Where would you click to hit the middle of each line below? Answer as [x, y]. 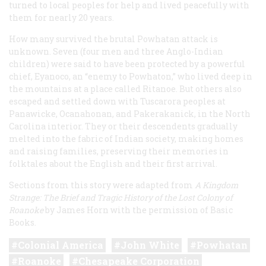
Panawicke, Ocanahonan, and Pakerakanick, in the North [130, 114]
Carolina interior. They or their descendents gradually [123, 126]
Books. [23, 223]
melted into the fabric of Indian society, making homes [126, 139]
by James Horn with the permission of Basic [138, 210]
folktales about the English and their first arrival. [113, 164]
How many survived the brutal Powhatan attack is [113, 39]
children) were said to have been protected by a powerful [127, 64]
